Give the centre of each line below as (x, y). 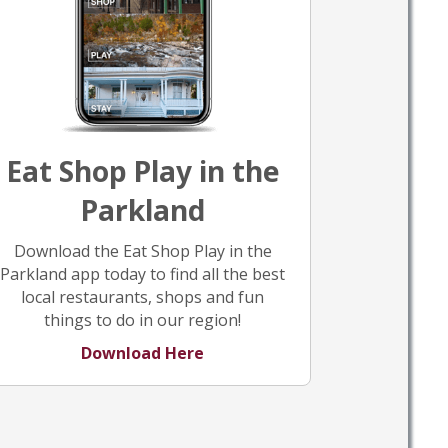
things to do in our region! (143, 320)
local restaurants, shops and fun (143, 297)
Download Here (143, 353)
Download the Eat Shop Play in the (142, 251)
